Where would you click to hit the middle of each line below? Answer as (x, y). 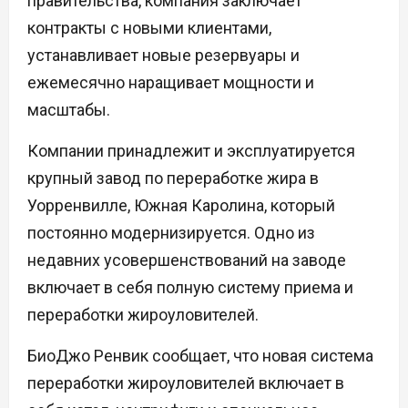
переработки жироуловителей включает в (186, 383)
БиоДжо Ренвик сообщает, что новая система (200, 356)
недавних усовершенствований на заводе (187, 260)
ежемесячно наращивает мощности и (171, 83)
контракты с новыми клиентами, (149, 28)
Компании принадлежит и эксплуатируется (191, 151)
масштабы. (69, 110)
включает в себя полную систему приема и (190, 288)
